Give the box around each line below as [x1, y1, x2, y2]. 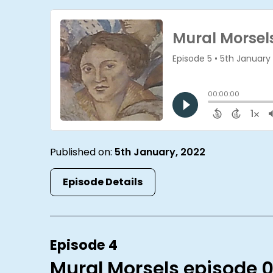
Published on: [50, 144, 115, 159]
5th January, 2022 [115, 144, 206, 159]
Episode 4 [50, 235, 118, 255]
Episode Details [63, 174, 143, 189]
